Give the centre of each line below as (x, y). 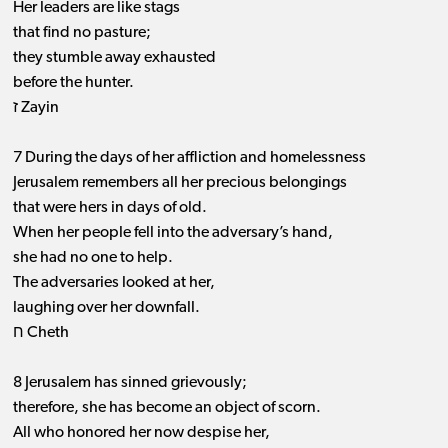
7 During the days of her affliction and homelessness (189, 158)
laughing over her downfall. (106, 308)
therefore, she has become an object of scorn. (166, 408)
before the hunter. (73, 83)
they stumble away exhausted (114, 58)
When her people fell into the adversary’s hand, (172, 233)
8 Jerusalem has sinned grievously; (129, 383)
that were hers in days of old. (109, 208)
